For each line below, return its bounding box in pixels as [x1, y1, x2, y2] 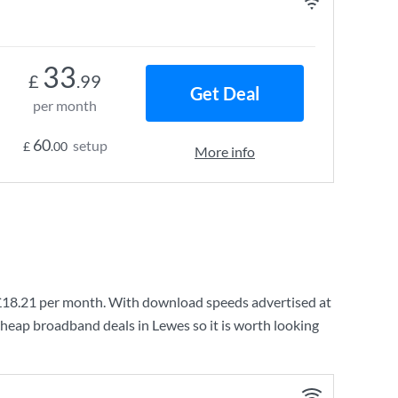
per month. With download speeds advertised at [36, 293, 331, 310]
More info [195, 143, 255, 160]
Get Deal [190, 83, 259, 104]
